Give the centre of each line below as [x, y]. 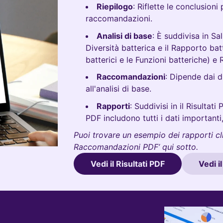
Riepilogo [115, 7]
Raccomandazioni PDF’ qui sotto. [136, 147]
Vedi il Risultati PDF [128, 164]
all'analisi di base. [119, 89]
